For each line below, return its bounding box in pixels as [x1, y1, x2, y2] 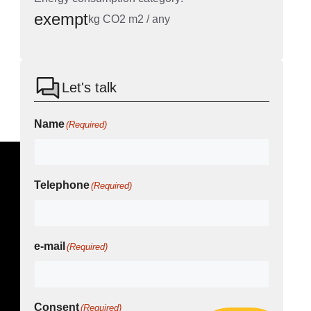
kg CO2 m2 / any [87, 13, 170, 26]
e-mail [33, 240, 65, 253]
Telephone [33, 179, 90, 192]
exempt [33, 10, 88, 29]
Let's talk [61, 80, 117, 96]
